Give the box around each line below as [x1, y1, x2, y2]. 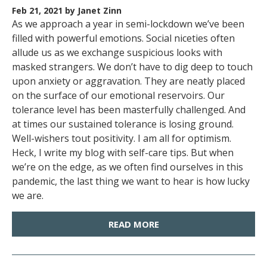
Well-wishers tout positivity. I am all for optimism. [12, 132, 231, 145]
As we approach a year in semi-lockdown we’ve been [12, 17, 244, 30]
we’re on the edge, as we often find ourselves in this [12, 160, 243, 173]
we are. [12, 189, 44, 202]
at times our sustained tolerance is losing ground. [12, 117, 234, 131]
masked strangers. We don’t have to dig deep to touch [12, 60, 253, 73]
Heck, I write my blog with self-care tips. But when [12, 146, 234, 159]
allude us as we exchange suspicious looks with [12, 46, 222, 59]
